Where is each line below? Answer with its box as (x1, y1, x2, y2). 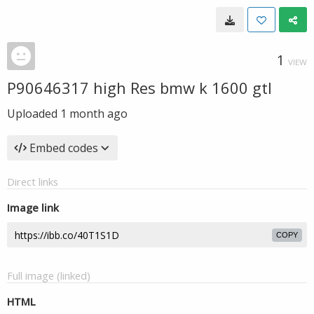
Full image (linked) (7, 268, 90, 282)
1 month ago (60, 106, 128, 121)
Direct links (7, 175, 58, 189)
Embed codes (29, 140, 98, 156)
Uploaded (7, 106, 60, 121)
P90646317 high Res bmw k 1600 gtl (7, 77, 272, 98)
